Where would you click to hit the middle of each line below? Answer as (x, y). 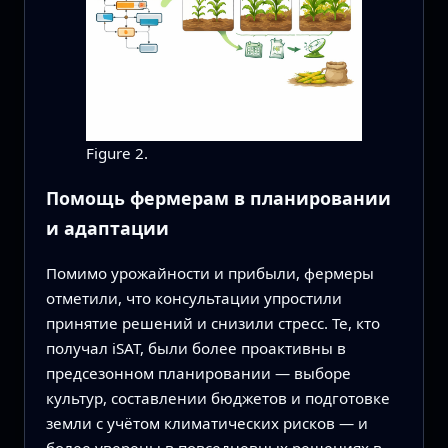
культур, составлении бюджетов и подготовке (217, 398)
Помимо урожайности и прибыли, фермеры (209, 273)
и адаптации (107, 228)
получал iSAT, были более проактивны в (195, 348)
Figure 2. (116, 152)
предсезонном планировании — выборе (198, 373)
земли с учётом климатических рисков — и (206, 423)
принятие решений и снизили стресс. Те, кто (212, 323)
